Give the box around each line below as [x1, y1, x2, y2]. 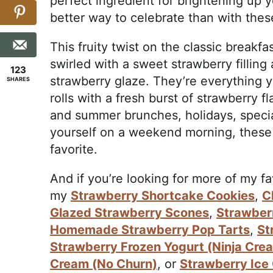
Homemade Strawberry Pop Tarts [50, 222, 250, 238]
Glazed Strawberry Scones [50, 205, 209, 221]
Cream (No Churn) [50, 257, 157, 272]
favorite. [50, 142, 97, 157]
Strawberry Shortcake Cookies [71, 188, 255, 204]
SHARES [7, 76, 30, 82]
